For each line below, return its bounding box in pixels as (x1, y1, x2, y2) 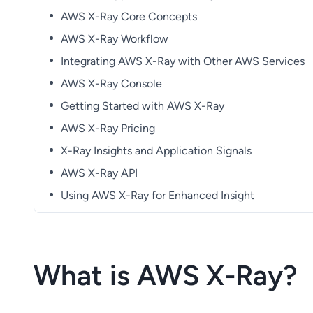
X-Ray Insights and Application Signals (61, 143, 252, 157)
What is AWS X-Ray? (34, 259, 297, 291)
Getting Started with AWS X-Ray (61, 99, 225, 112)
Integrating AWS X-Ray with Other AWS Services (61, 54, 305, 68)
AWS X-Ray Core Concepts (61, 9, 198, 23)
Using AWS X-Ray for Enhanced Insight (61, 188, 255, 202)
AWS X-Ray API (61, 166, 138, 180)
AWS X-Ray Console (61, 76, 163, 90)
